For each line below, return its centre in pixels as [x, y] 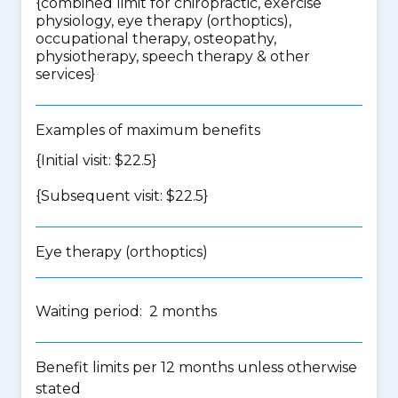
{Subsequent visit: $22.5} [122, 196]
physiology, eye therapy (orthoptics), [163, 21]
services [63, 74]
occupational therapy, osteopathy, [156, 39]
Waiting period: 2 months [126, 311]
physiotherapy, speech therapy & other [173, 56]
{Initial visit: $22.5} [96, 160]
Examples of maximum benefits [148, 130]
